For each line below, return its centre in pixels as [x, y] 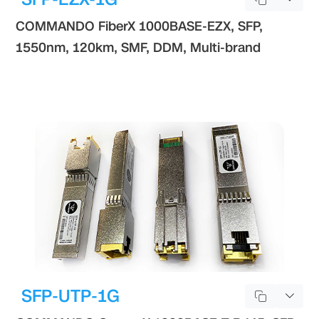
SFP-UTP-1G [71, 296]
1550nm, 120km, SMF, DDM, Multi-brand [138, 47]
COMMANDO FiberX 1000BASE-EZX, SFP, [140, 26]
